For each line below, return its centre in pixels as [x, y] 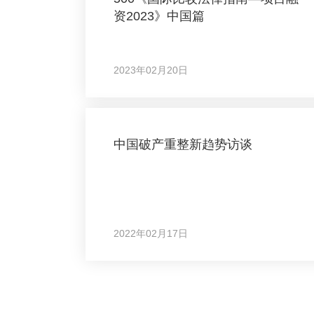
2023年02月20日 [151, 70]
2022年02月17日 [151, 233]
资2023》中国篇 [159, 16]
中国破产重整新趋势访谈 [183, 144]
